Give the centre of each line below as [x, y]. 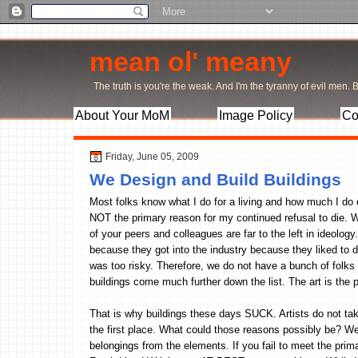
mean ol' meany [191, 62]
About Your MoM [122, 115]
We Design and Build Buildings [215, 179]
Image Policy [256, 115]
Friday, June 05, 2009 [152, 157]
